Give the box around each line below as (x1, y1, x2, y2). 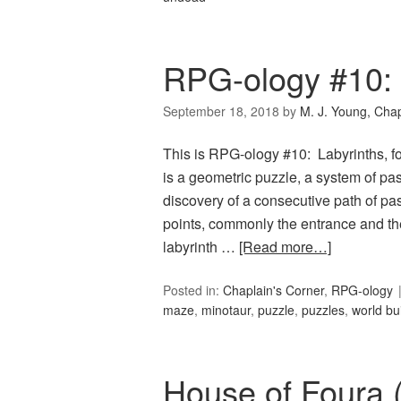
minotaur (201, 301, 251, 320)
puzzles (302, 301, 345, 320)
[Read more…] (239, 236, 331, 258)
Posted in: (163, 281, 223, 300)
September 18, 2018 (163, 102, 279, 121)
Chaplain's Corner (223, 281, 324, 300)
